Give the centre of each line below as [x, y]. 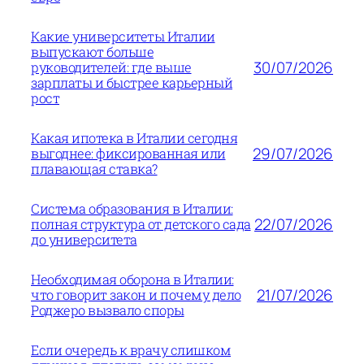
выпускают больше [92, 52]
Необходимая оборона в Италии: [132, 279]
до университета [84, 240]
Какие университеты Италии [123, 37]
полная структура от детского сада [141, 224]
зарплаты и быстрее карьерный [132, 83]
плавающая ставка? [94, 169]
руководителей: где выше [111, 67]
